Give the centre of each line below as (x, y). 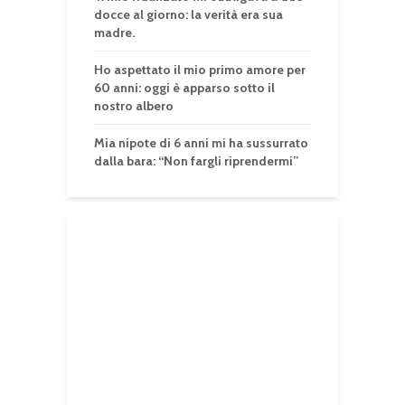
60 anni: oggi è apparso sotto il (184, 88)
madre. (114, 33)
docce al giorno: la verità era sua (188, 15)
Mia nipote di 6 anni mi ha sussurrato (201, 143)
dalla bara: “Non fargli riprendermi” (196, 161)
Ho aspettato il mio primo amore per (200, 70)
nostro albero (134, 106)
